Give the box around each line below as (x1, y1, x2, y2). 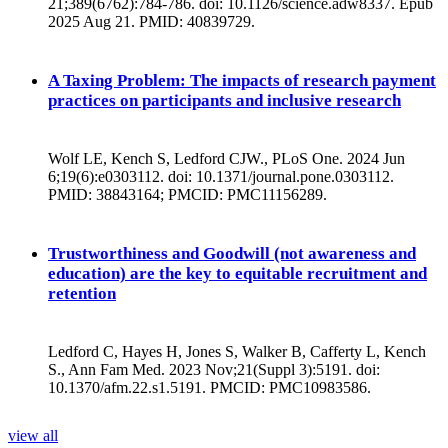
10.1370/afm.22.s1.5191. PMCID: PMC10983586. (48, 379, 371, 397)
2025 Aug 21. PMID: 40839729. (48, 12, 255, 30)
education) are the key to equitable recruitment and (48, 263, 427, 283)
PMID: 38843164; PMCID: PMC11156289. (48, 186, 327, 204)
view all (8, 427, 58, 445)
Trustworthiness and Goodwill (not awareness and (48, 243, 416, 263)
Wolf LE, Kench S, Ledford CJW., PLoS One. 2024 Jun (48, 150, 405, 168)
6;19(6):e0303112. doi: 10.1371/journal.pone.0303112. (48, 168, 394, 186)
